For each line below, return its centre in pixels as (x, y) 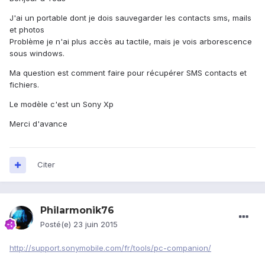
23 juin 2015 (96, 224)
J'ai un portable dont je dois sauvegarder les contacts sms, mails (130, 18)
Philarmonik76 (77, 211)
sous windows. (37, 54)
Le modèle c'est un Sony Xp (62, 104)
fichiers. (24, 85)
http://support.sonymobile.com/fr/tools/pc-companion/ (110, 248)
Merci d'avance (38, 124)
